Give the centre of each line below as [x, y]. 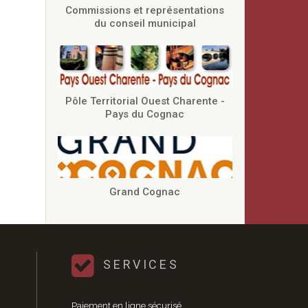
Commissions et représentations [145, 10]
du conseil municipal [145, 23]
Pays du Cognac [145, 114]
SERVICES [141, 264]
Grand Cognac [145, 192]
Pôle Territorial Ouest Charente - [145, 101]
